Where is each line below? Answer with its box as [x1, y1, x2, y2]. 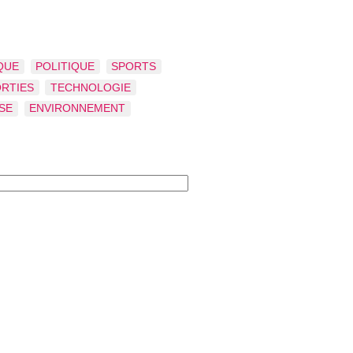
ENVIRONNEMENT [29, 102, 126, 115]
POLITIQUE [35, 60, 95, 72]
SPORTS [111, 60, 157, 72]
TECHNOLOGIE [50, 81, 132, 94]
